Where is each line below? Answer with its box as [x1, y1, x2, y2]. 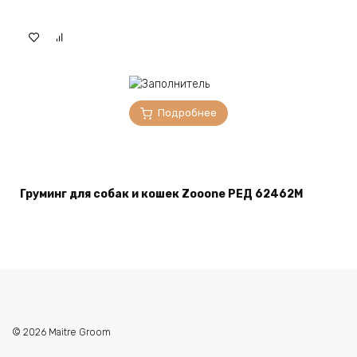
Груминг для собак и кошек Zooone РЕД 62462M [20, 187, 303, 202]
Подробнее [158, 106, 218, 119]
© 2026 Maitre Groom [12, 326, 111, 339]
